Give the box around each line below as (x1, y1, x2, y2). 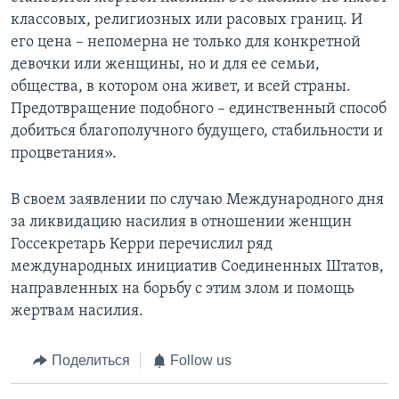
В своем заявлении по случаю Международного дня (11, 191, 384, 209)
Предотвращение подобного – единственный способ (11, 101, 387, 118)
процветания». (11, 145, 117, 163)
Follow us (170, 353, 232, 369)
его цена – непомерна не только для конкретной (11, 34, 361, 52)
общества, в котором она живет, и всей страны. (11, 78, 351, 96)
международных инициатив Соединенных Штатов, (11, 258, 384, 276)
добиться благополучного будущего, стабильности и (11, 123, 383, 141)
